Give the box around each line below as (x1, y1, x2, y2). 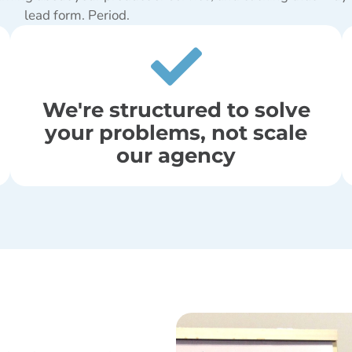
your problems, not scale (45, 119, 307, 145)
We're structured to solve (42, 96, 310, 123)
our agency (116, 141, 236, 168)
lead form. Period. (24, 5, 130, 24)
